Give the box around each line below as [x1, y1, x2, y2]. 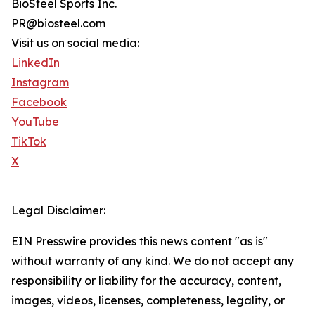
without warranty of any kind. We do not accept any [11, 254, 294, 269]
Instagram [11, 75, 69, 90]
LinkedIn [11, 56, 60, 70]
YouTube [11, 115, 59, 129]
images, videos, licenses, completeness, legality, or [11, 293, 285, 308]
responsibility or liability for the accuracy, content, [11, 274, 281, 288]
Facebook [11, 95, 67, 110]
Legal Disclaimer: [11, 203, 105, 218]
